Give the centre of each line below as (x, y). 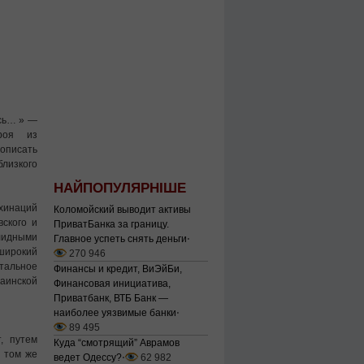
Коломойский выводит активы (122, 210)
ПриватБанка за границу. (111, 224)
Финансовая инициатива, (112, 284)
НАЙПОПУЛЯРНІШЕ (120, 188)
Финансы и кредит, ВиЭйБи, (118, 269)
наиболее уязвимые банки (115, 313)
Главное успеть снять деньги (120, 239)
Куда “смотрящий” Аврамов (117, 343)
